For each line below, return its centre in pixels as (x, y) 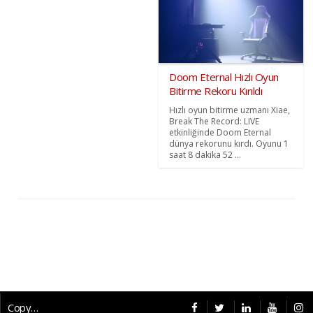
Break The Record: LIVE (214, 121)
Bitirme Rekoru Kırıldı (216, 90)
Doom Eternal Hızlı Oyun (224, 77)
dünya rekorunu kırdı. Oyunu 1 (229, 143)
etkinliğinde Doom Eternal (220, 132)
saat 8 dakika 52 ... (205, 154)
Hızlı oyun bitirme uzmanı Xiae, (230, 110)
